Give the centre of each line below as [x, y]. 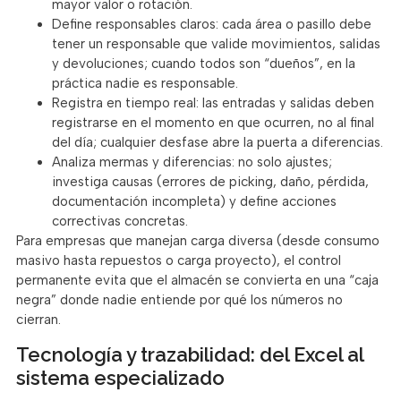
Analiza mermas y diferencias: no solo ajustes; [192, 162]
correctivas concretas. [120, 222]
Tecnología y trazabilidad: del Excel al [190, 354]
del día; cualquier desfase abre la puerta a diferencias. [218, 143]
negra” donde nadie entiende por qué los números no [179, 300]
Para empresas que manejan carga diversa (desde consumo [198, 241]
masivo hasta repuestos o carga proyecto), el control [179, 261]
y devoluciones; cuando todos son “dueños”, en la [204, 64]
